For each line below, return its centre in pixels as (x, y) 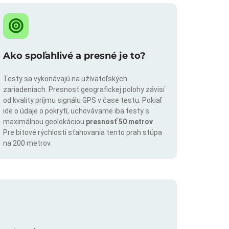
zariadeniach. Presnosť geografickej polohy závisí (84, 90)
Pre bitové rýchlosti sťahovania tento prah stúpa (83, 133)
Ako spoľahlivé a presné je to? (74, 56)
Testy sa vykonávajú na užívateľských (65, 79)
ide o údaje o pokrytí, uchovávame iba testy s (76, 111)
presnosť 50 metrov (120, 122)
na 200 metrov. (27, 143)
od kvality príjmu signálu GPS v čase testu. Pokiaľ (83, 100)
